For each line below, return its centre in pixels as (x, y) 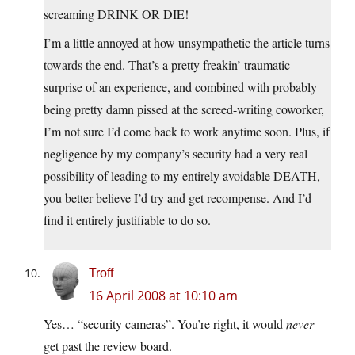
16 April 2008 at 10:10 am (163, 296)
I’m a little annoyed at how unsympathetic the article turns (187, 43)
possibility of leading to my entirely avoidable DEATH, (182, 176)
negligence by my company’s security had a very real (176, 154)
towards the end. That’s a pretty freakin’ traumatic (167, 65)
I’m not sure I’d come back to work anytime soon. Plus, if (187, 132)
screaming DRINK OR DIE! (116, 14)
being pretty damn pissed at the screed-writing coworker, (184, 109)
